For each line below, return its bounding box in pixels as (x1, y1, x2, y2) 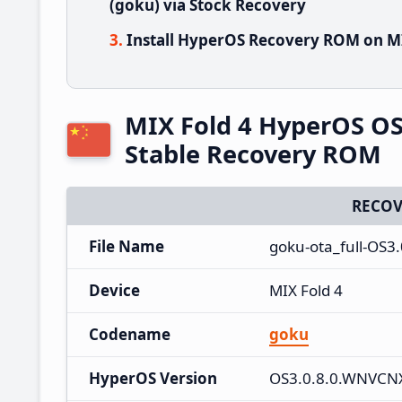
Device (89, 279, 140, 301)
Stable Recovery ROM (125, 136, 381, 170)
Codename (89, 323, 170, 345)
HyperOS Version (89, 367, 217, 389)
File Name (89, 235, 164, 257)
